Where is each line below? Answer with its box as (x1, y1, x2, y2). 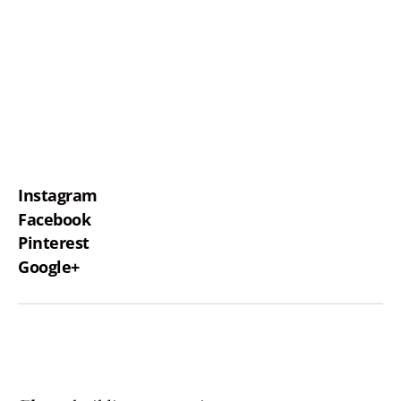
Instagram (18, 184, 98, 206)
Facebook (18, 208, 91, 230)
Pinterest (18, 232, 90, 253)
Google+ (18, 255, 80, 277)
